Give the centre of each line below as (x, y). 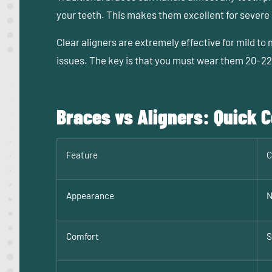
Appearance (90, 196)
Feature (82, 155)
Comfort (83, 236)
